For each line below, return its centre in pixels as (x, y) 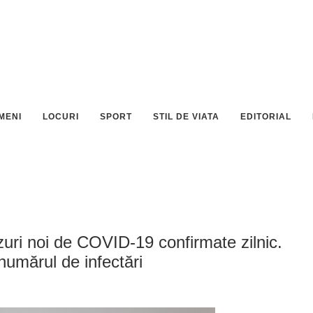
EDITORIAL (266, 117)
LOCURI (61, 117)
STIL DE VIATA (186, 117)
